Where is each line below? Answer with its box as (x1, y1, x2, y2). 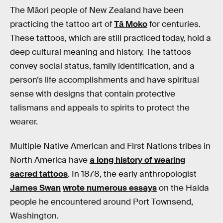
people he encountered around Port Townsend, (10, 197, 193, 208)
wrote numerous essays (63, 183, 157, 194)
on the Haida (157, 183, 209, 194)
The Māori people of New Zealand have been (10, 4, 184, 15)
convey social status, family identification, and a (10, 60, 195, 71)
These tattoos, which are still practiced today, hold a (10, 32, 211, 43)
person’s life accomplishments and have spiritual (10, 74, 199, 85)
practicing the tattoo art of (10, 18, 114, 29)
